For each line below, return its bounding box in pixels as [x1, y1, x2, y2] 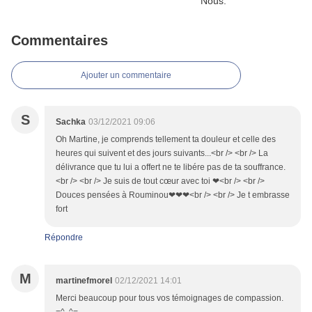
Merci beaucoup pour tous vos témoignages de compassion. [56, 293, 283, 304]
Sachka [56, 117, 86, 127]
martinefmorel [56, 276, 112, 286]
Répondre [45, 233, 83, 243]
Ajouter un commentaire [81, 70, 171, 81]
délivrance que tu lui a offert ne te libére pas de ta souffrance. [56, 162, 286, 173]
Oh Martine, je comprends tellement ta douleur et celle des [56, 134, 276, 145]
